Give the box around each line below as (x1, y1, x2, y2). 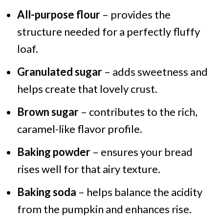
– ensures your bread (90, 145, 193, 159)
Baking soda (17, 185, 76, 199)
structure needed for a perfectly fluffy (17, 25, 200, 39)
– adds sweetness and (102, 65, 208, 79)
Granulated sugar (17, 65, 102, 79)
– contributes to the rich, (78, 105, 197, 119)
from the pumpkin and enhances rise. (17, 202, 192, 216)
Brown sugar (17, 105, 79, 119)
